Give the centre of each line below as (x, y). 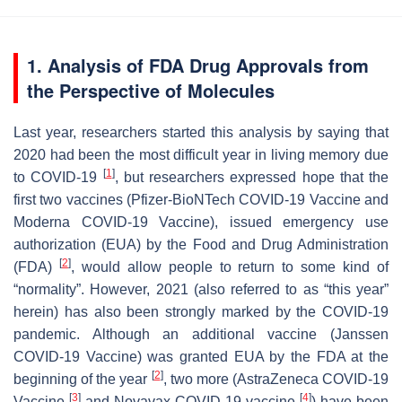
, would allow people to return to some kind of (230, 267)
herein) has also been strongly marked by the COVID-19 (201, 311)
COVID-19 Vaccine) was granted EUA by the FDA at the (201, 356)
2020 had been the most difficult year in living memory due (201, 154)
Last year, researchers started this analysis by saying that (201, 132)
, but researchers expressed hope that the (251, 177)
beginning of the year (83, 379)
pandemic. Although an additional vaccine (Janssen (201, 334)
